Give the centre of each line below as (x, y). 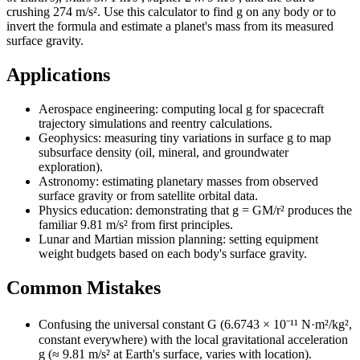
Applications (58, 75)
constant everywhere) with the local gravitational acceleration (193, 339)
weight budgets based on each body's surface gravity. (173, 254)
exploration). (71, 167)
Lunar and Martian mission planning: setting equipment (178, 239)
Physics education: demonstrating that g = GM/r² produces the (195, 211)
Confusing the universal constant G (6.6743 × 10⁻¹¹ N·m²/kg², (195, 324)
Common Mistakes (84, 288)
